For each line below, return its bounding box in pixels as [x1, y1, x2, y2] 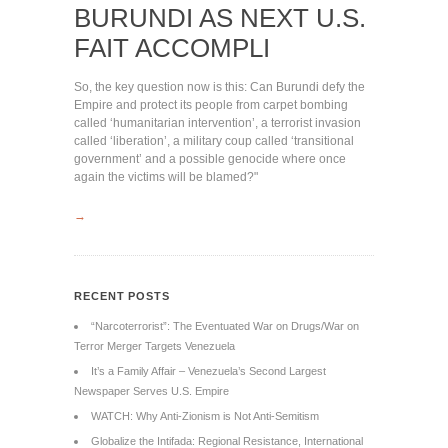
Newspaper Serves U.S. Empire [74, 385, 229, 397]
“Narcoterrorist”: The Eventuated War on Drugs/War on [91, 320, 359, 332]
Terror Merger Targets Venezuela [74, 340, 235, 352]
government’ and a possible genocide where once [74, 152, 346, 166]
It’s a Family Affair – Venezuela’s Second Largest [91, 365, 326, 377]
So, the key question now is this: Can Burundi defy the [74, 80, 365, 94]
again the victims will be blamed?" [74, 170, 258, 184]
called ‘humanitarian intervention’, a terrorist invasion [74, 116, 361, 130]
